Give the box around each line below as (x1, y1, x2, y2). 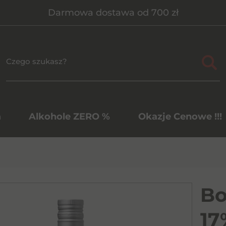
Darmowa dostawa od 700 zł (47, 7, 179, 18)
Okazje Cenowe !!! (138, 111, 222, 122)
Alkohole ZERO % (29, 111, 110, 122)
